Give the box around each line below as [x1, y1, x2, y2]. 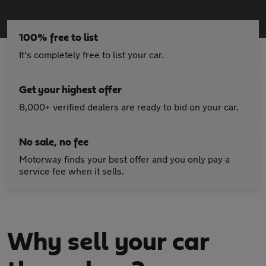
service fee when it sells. [19, 165, 124, 176]
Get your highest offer [19, 85, 122, 96]
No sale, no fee [19, 137, 88, 148]
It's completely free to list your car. [19, 49, 164, 60]
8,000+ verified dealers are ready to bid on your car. [19, 101, 239, 112]
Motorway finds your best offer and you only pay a [19, 153, 230, 164]
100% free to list [19, 33, 98, 43]
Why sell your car [7, 229, 208, 255]
